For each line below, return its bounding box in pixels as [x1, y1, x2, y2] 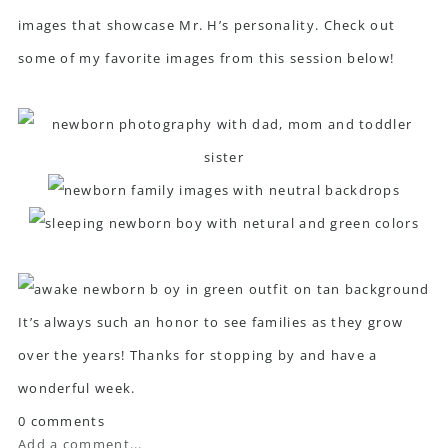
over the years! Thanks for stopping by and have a [17, 345, 378, 364]
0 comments [17, 411, 105, 430]
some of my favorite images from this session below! [17, 48, 395, 67]
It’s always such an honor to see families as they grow [17, 312, 404, 331]
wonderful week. [17, 378, 136, 397]
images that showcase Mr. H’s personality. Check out [17, 15, 396, 34]
